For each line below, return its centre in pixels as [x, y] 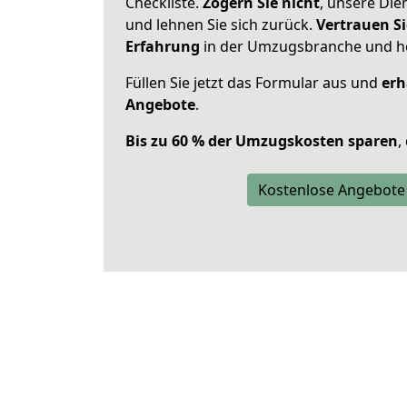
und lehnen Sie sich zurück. [221, 25]
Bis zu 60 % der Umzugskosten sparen [262, 141]
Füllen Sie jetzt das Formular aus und [253, 83]
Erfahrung [163, 46]
